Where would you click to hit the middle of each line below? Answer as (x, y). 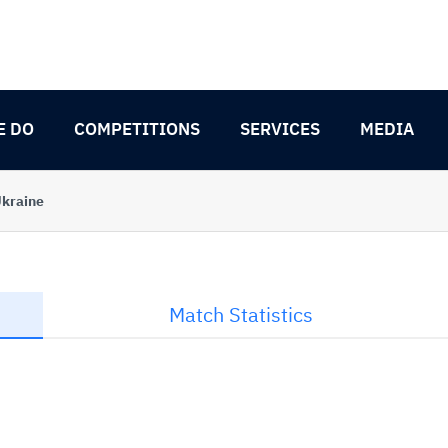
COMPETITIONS (137, 129)
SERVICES (280, 129)
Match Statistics (240, 314)
